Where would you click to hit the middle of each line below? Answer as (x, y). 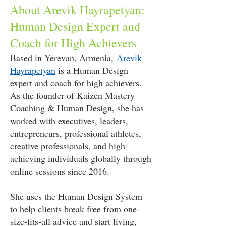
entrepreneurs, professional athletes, (76, 133)
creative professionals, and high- (69, 146)
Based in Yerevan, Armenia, (63, 58)
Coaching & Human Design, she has (77, 108)
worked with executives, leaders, (69, 121)
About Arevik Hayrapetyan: (77, 10)
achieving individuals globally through (81, 158)
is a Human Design (92, 70)
